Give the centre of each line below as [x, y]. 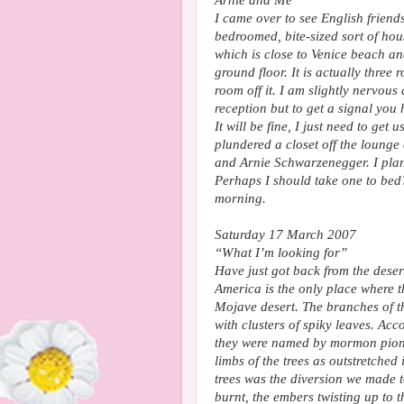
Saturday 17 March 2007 [285, 234]
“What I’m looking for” [281, 252]
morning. [240, 198]
